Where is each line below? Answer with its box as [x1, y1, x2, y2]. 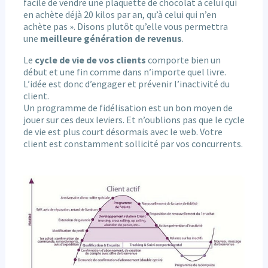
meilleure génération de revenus [39, 32, 182, 44]
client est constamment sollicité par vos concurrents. [23, 138, 243, 150]
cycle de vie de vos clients [34, 54, 146, 66]
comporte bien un [145, 54, 221, 66]
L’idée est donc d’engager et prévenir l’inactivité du [23, 78, 230, 90]
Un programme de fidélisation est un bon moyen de [23, 102, 233, 114]
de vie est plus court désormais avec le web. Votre [23, 126, 223, 138]
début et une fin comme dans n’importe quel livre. [23, 66, 226, 78]
